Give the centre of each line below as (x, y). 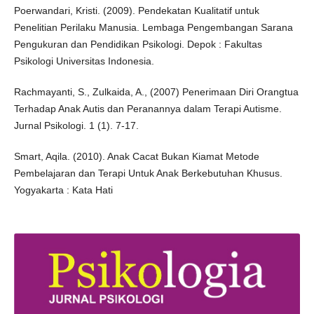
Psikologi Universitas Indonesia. (84, 61)
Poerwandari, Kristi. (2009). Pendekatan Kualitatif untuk (136, 11)
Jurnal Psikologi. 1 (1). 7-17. (76, 126)
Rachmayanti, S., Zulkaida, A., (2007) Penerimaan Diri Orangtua (156, 92)
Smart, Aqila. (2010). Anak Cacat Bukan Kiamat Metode (136, 157)
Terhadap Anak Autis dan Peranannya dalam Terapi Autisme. (148, 109)
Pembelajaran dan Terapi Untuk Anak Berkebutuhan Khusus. (148, 173)
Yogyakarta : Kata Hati (63, 190)
